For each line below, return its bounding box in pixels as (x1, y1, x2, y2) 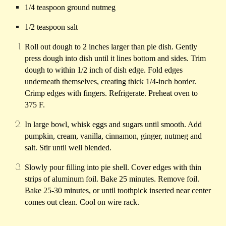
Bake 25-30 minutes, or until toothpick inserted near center (25, 186, 211, 195)
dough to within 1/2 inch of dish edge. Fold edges (25, 66, 183, 75)
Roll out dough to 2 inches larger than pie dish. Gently (25, 42, 198, 51)
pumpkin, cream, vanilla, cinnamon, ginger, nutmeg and (25, 132, 202, 141)
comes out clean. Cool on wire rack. (25, 198, 140, 207)
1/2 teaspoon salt (25, 23, 78, 32)
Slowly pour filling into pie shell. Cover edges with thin (25, 163, 202, 172)
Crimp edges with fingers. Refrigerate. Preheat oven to (25, 89, 198, 98)
